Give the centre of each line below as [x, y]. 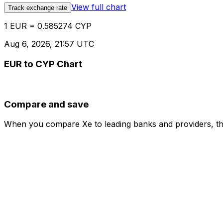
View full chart [99, 7]
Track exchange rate [38, 8]
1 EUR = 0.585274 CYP [48, 26]
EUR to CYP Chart [43, 64]
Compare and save [46, 104]
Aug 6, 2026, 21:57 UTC [49, 44]
